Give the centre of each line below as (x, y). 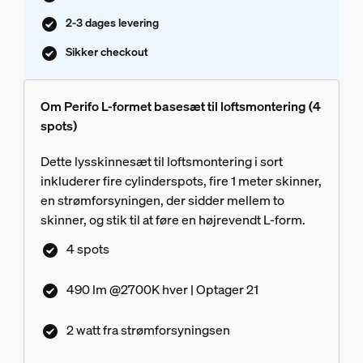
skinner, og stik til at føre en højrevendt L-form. (173, 220)
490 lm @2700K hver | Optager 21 (162, 290)
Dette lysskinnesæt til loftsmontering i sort (161, 162)
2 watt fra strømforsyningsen (148, 330)
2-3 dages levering (112, 23)
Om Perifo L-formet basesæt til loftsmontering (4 (180, 107)
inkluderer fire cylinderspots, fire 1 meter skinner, (181, 181)
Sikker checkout (107, 52)
